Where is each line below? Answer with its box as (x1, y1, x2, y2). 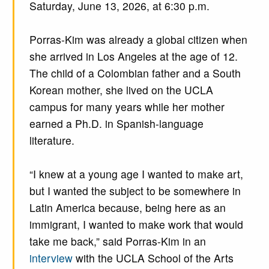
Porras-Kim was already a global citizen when (29, 31, 247, 47)
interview (29, 250, 73, 265)
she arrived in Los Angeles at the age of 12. (29, 48, 238, 64)
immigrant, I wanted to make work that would (29, 216, 243, 232)
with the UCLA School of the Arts (72, 250, 234, 265)
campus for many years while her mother (29, 98, 225, 114)
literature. (29, 132, 74, 148)
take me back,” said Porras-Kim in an (29, 233, 206, 249)
